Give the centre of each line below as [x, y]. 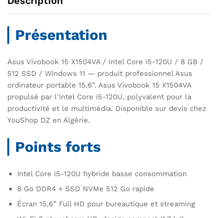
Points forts [58, 147]
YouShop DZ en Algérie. [49, 120]
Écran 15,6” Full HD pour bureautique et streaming [106, 204]
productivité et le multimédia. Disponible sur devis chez [107, 108]
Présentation [61, 35]
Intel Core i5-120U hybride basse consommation [102, 174]
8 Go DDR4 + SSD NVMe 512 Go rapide [86, 189]
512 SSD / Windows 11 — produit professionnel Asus [100, 73]
